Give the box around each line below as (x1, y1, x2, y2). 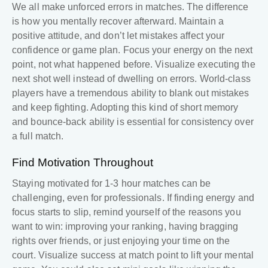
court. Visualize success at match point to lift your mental (12, 250, 254, 261)
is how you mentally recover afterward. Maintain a (12, 16, 224, 27)
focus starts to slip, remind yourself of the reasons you (12, 207, 241, 218)
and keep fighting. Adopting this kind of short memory (12, 102, 239, 113)
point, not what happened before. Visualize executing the (12, 59, 255, 70)
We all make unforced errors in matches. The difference (12, 2, 249, 13)
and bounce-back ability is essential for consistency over (12, 117, 254, 127)
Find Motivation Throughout (12, 156, 156, 169)
